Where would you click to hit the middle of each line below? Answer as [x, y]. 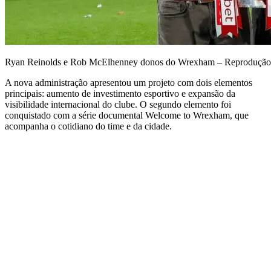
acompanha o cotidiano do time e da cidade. [88, 126]
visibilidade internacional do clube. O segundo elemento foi [118, 104]
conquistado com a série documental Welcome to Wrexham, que [127, 115]
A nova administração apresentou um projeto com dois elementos [129, 82]
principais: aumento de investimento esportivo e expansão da [120, 93]
